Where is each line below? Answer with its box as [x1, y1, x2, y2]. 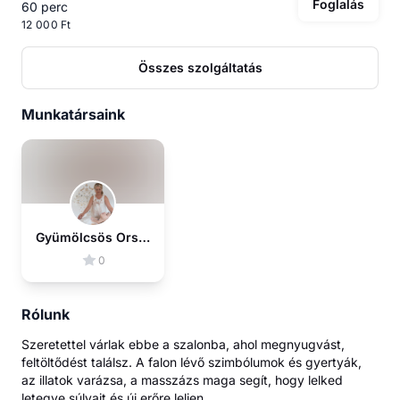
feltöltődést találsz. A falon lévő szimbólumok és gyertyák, [21, 354, 362, 370]
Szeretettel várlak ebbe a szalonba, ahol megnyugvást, [21, 336, 345, 352]
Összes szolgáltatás [137, 59, 262, 75]
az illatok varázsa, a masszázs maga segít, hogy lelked [21, 371, 343, 387]
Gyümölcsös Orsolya [138, 229, 150, 245]
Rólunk [21, 304, 70, 323]
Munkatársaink [21, 104, 125, 123]
